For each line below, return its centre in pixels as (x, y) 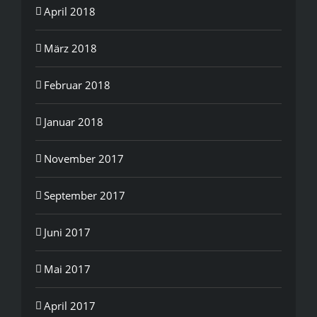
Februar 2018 (77, 85)
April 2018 (70, 11)
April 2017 (70, 305)
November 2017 (84, 158)
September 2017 (85, 195)
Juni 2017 (67, 232)
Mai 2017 (67, 269)
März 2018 (70, 48)
